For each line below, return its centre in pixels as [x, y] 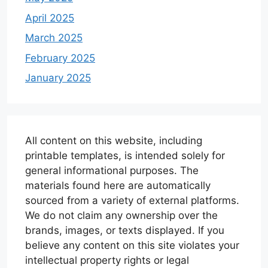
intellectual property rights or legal [107, 261]
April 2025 [50, 18]
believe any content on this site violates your [132, 246]
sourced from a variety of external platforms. [132, 201]
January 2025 [58, 78]
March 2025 [54, 38]
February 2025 [60, 58]
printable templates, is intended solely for [125, 156]
